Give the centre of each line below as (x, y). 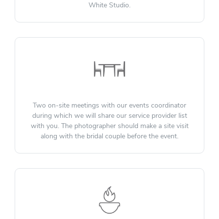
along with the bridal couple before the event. (109, 136)
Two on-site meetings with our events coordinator (109, 106)
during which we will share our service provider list (109, 116)
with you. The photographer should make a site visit (109, 126)
